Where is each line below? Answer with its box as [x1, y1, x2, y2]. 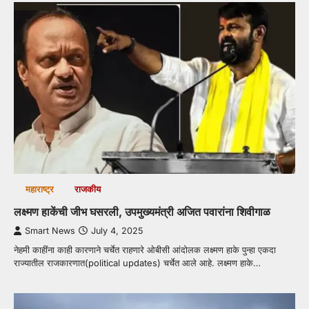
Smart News [25, 225, 75, 236]
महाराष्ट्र [25, 183, 54, 195]
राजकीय [74, 183, 101, 195]
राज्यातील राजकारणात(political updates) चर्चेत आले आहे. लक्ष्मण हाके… [14, 257, 261, 268]
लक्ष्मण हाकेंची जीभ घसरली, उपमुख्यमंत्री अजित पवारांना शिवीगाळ [14, 204, 270, 219]
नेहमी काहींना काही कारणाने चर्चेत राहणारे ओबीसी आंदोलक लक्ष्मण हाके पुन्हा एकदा [14, 243, 276, 255]
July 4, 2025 [91, 225, 143, 236]
